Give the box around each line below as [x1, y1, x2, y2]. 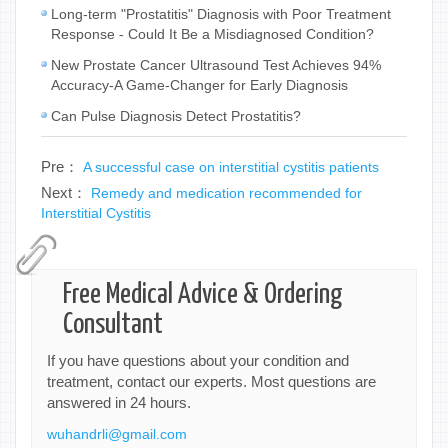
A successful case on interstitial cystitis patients [83, 158, 379, 175]
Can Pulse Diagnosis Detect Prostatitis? [51, 107, 301, 124]
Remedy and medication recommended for [91, 184, 362, 201]
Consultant [63, 310, 163, 339]
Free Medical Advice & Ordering [63, 280, 343, 309]
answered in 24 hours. [47, 393, 191, 411]
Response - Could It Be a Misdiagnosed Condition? [51, 25, 374, 43]
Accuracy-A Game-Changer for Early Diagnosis [51, 76, 348, 94]
